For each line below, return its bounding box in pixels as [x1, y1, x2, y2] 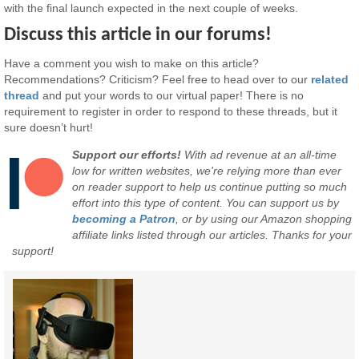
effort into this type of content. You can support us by [72, 196, 340, 210]
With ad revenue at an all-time [181, 148, 337, 162]
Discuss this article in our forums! [4, 26, 272, 46]
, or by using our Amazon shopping [175, 212, 353, 226]
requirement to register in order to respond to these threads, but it [4, 104, 338, 118]
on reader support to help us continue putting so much [72, 180, 348, 194]
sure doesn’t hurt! [4, 120, 94, 134]
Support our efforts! [72, 148, 182, 162]
